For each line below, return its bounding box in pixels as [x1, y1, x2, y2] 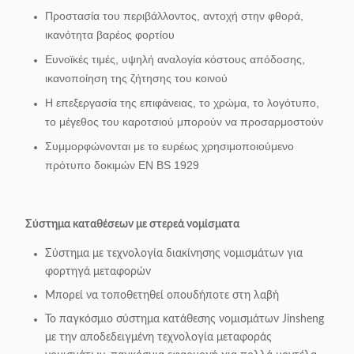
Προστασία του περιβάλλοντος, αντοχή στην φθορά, [45, 9, 303, 22]
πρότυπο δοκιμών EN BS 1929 [45, 159, 199, 171]
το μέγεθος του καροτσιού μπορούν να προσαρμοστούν [45, 115, 323, 128]
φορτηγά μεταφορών [45, 266, 151, 277]
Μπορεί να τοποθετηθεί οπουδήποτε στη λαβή [45, 290, 279, 301]
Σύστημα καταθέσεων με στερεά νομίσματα [25, 219, 239, 230]
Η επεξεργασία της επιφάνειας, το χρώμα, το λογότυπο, [45, 96, 319, 109]
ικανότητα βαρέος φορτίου [45, 28, 175, 41]
